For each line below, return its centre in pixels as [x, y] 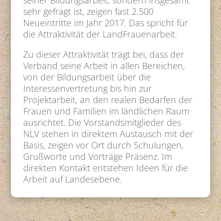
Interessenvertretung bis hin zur [88, 89]
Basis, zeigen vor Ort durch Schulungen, [104, 145]
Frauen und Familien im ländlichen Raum [107, 111]
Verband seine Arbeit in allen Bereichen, [104, 66]
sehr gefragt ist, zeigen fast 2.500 [89, 12]
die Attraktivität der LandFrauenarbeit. [100, 34]
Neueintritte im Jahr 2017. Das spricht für [106, 23]
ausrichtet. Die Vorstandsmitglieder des [102, 123]
